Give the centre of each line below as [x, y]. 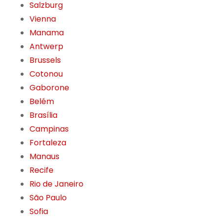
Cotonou [46, 74]
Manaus [44, 157]
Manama [47, 33]
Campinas [49, 129]
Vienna [43, 19]
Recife [41, 170]
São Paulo [48, 198]
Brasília [43, 115]
